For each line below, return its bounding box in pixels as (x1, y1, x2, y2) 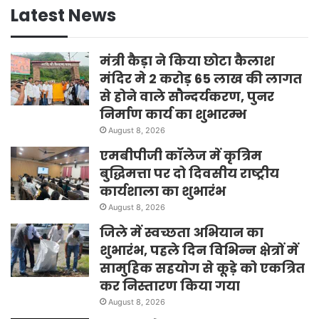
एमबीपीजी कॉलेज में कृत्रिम (100, 146, 262, 164)
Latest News (11, 3, 116, 27)
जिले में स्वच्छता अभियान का (100, 223, 263, 241)
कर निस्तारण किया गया (100, 276, 240, 295)
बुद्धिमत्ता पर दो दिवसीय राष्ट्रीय (100, 164, 279, 182)
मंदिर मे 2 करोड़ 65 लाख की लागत (100, 69, 302, 88)
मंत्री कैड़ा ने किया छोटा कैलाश (100, 51, 275, 70)
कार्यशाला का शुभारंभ (100, 182, 226, 200)
